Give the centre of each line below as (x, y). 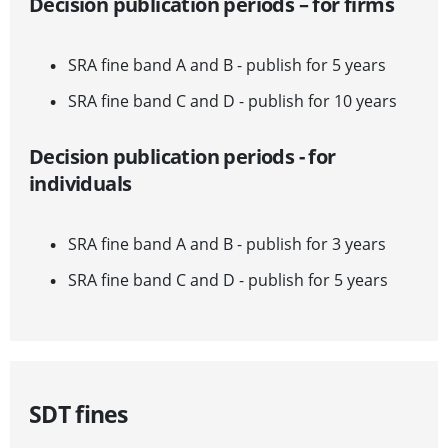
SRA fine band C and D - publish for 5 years (230, 280)
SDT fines (78, 414)
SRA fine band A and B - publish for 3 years (227, 244)
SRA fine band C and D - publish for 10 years (234, 101)
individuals (80, 184)
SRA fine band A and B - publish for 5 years (227, 65)
